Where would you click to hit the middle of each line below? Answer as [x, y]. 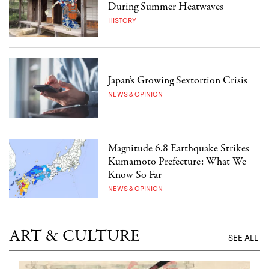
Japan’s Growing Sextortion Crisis [178, 81]
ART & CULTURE [74, 237]
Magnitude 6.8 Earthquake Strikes [179, 148]
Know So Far [135, 175]
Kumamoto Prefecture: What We [177, 162]
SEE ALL [244, 239]
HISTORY [122, 21]
